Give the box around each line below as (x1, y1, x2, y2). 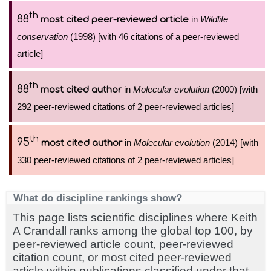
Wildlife (200, 14, 228, 24)
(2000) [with (209, 84, 258, 94)
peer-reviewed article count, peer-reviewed (13, 238, 233, 250)
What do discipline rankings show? (13, 192, 182, 204)
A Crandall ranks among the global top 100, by (13, 224, 253, 237)
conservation (17, 31, 68, 42)
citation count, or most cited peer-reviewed (13, 251, 232, 264)
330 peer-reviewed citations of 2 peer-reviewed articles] (17, 155, 234, 165)
